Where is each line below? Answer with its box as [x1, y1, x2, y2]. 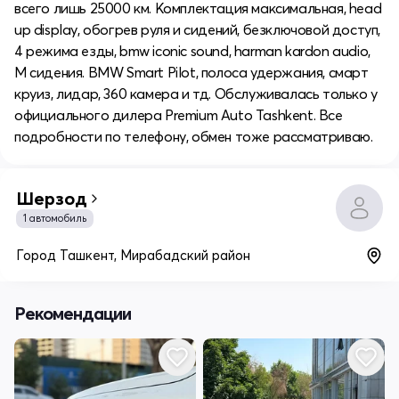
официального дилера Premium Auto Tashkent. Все [14, 105, 343, 124]
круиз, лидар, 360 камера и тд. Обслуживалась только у [14, 84, 378, 102]
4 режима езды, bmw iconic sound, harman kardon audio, [14, 41, 370, 60]
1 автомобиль [23, 211, 86, 224]
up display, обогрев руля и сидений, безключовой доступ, [14, 20, 381, 38]
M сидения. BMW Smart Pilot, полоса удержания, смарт [14, 62, 369, 81]
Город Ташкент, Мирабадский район [16, 246, 250, 264]
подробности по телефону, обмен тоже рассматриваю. [14, 126, 373, 145]
